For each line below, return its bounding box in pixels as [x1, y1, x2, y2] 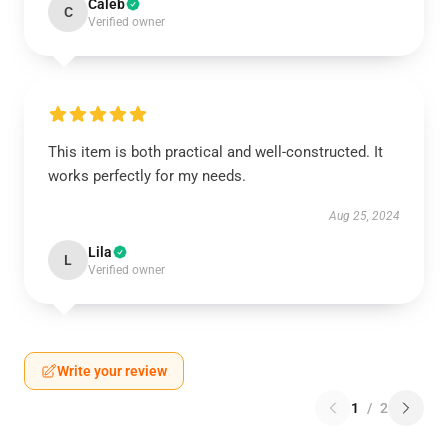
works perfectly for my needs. [48, 167, 246, 185]
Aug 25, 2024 [329, 209, 400, 223]
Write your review [57, 363, 167, 379]
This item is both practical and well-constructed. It [48, 143, 383, 161]
